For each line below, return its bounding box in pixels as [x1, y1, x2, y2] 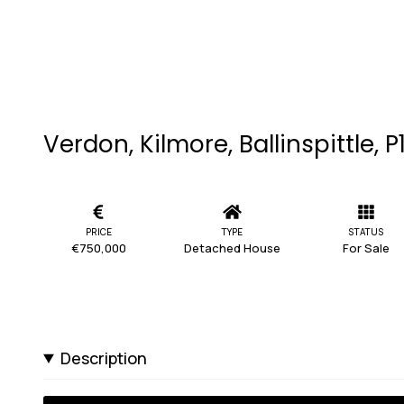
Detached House [183, 239, 280, 256]
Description [60, 346, 148, 369]
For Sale [342, 239, 390, 256]
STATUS [348, 225, 384, 238]
